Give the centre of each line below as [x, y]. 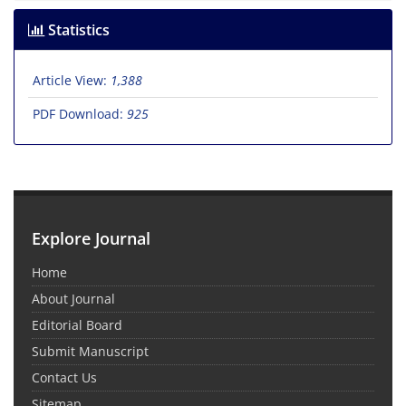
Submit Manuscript [90, 352]
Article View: [72, 81]
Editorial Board [77, 325]
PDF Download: [80, 114]
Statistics [77, 30]
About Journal [73, 299]
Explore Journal [91, 239]
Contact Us [64, 378]
